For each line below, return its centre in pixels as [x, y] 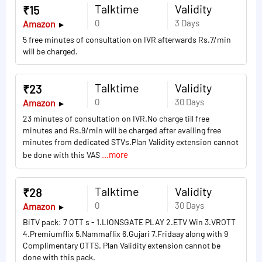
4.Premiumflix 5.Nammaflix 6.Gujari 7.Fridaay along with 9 [125, 234]
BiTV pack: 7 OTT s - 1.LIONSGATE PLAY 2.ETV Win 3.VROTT [129, 222]
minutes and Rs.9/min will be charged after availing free [122, 130]
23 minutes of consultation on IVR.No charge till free [116, 119]
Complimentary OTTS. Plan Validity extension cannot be [122, 246]
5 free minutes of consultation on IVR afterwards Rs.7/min [127, 40]
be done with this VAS [62, 155]
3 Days [187, 23]
